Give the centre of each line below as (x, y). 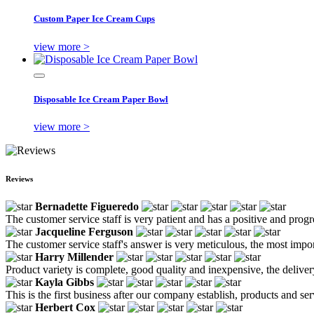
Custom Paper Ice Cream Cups (94, 19)
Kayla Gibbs (64, 282)
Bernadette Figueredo (87, 206)
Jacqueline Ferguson (84, 231)
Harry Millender (74, 257)
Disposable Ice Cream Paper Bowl (101, 99)
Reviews (19, 178)
